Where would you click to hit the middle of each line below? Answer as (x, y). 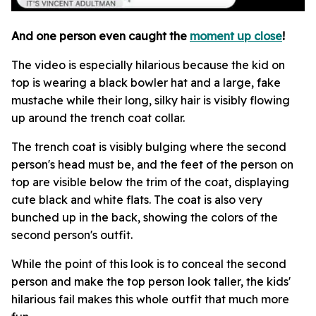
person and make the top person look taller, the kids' (151, 281)
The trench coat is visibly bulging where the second (149, 146)
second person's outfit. (72, 235)
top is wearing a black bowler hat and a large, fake (146, 82)
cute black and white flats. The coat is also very (137, 199)
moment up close (236, 36)
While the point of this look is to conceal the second (149, 263)
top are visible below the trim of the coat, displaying (150, 182)
